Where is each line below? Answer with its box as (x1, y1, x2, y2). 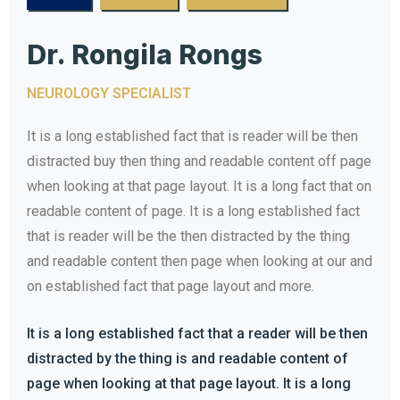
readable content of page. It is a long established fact (27, 202, 360, 220)
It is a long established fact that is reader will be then (27, 127, 358, 145)
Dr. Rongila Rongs (27, 37, 262, 71)
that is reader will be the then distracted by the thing (27, 227, 350, 245)
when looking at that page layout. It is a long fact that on (27, 177, 371, 195)
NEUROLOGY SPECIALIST (27, 84, 191, 102)
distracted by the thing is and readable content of (27, 349, 348, 367)
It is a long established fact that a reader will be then (27, 324, 368, 342)
